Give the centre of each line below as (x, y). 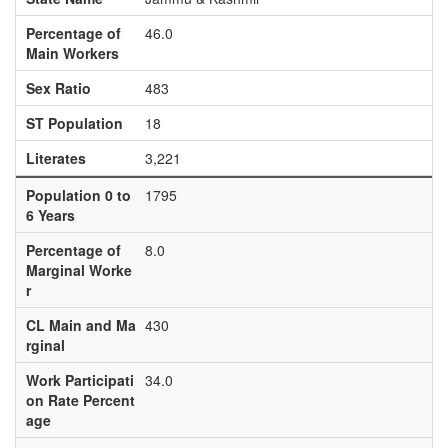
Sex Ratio (58, 88)
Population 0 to (78, 195)
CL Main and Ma (80, 325)
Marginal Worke (78, 270)
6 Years (50, 215)
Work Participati (79, 380)
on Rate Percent (80, 400)
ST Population (74, 123)
